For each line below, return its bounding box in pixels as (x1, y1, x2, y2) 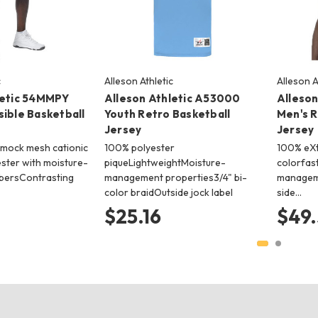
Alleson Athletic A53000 (104, 91, 241, 105)
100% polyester (104, 141, 175, 154)
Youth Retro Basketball (104, 106, 231, 121)
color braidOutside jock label (104, 185, 233, 199)
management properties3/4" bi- (104, 170, 247, 184)
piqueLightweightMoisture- (104, 155, 226, 169)
